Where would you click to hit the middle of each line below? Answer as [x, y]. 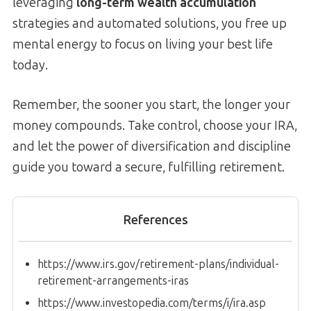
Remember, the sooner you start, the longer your [151, 104]
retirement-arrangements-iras [113, 280]
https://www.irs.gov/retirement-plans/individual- [158, 264]
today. [30, 65]
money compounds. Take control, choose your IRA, [155, 125]
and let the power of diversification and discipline [152, 146]
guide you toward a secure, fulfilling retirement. [149, 167]
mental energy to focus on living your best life [143, 44]
